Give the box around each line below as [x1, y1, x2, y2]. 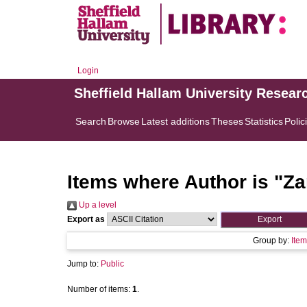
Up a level [77, 200, 116, 210]
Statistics [245, 116, 283, 127]
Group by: [252, 236, 291, 245]
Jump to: [67, 259, 101, 269]
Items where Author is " [67, 171, 283, 193]
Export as [67, 214, 105, 224]
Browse [108, 116, 140, 127]
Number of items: [67, 284, 132, 294]
